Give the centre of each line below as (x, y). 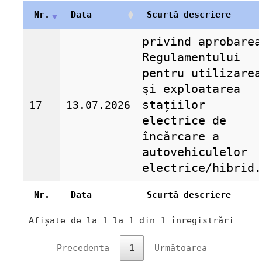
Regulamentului (191, 57)
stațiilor (174, 104)
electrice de (184, 120)
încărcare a (181, 136)
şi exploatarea (191, 89)
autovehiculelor (195, 152)
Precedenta (83, 248)
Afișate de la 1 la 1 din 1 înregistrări (131, 220)
